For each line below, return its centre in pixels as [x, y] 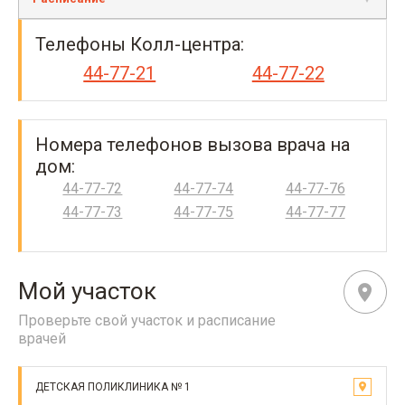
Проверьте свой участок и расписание [147, 320]
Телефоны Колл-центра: [140, 44]
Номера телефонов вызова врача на [193, 145]
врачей [42, 339]
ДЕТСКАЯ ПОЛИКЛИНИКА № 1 [113, 387]
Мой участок [87, 291]
